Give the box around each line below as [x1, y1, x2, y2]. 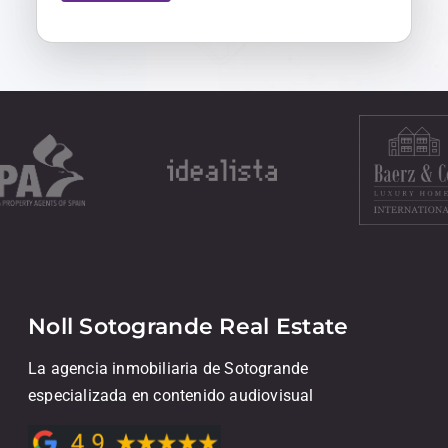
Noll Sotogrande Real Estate [28, 313, 349, 339]
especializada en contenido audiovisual [28, 386, 314, 405]
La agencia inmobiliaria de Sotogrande [28, 359, 309, 378]
